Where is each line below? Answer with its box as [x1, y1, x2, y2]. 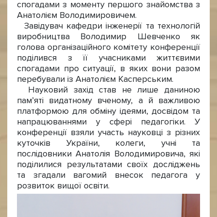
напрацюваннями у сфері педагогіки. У [17, 117, 200, 127]
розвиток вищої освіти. [17, 181, 109, 191]
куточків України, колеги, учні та [17, 138, 200, 148]
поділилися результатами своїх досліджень [17, 159, 200, 170]
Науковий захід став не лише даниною [17, 85, 200, 95]
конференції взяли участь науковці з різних [17, 127, 200, 138]
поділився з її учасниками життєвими [17, 53, 200, 63]
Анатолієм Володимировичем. [17, 10, 137, 20]
